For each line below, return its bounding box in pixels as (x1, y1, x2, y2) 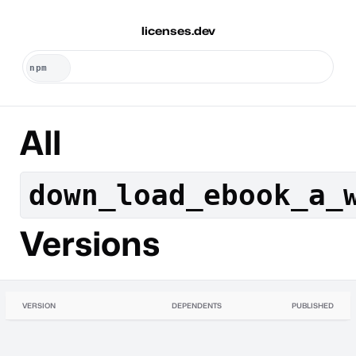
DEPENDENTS (172, 300, 222, 310)
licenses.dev (141, 24, 215, 37)
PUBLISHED (292, 300, 334, 310)
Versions (19, 222, 160, 264)
